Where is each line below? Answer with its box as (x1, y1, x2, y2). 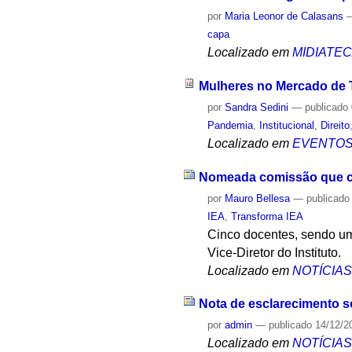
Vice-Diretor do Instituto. (207, 245, 342, 259)
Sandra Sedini (225, 101, 289, 113)
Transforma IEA (231, 210, 304, 222)
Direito (321, 119, 350, 131)
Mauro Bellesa (225, 192, 291, 204)
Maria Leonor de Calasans (225, 10, 344, 23)
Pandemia (207, 119, 254, 131)
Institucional (259, 119, 315, 131)
